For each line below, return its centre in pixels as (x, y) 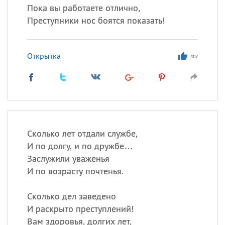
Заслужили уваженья (68, 158)
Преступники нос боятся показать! (96, 20)
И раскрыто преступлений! (80, 209)
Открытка (44, 56)
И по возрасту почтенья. (75, 171)
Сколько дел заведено (71, 196)
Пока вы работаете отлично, (83, 8)
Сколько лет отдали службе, (82, 133)
